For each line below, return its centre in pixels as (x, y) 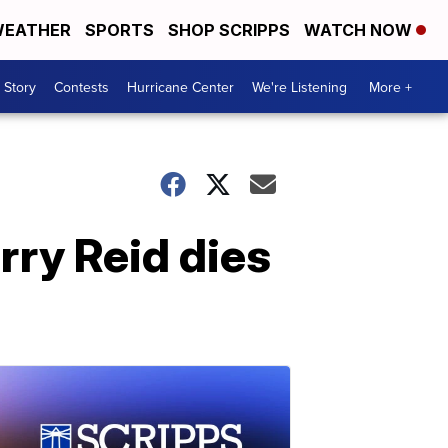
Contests (81, 86)
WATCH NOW (360, 30)
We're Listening (299, 86)
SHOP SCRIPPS (229, 30)
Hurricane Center (180, 86)
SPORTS (119, 30)
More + (390, 86)
